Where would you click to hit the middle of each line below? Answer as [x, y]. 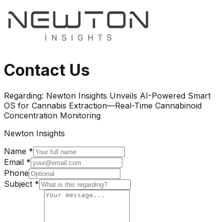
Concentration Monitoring [52, 115]
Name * [19, 151]
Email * [17, 162]
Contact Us [47, 70]
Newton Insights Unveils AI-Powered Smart [128, 95]
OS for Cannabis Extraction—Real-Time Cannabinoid [103, 105]
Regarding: [25, 95]
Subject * [22, 184]
